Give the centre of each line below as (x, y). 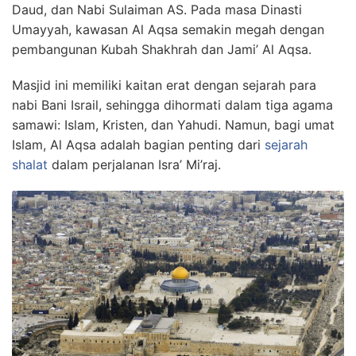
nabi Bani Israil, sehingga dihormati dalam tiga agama (172, 104)
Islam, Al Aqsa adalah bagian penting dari (138, 144)
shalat (30, 164)
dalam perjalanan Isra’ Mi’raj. (134, 164)
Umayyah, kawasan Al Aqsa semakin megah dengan (168, 29)
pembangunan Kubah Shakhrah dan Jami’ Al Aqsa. (162, 49)
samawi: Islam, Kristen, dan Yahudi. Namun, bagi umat (173, 124)
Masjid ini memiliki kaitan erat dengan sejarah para (164, 85)
